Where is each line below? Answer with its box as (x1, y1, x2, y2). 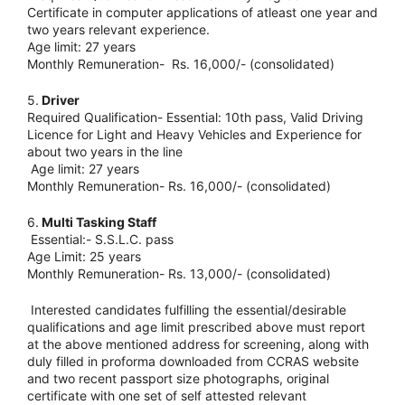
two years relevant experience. (27, 22, 210, 38)
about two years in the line (27, 144, 183, 160)
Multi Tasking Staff (39, 214, 159, 231)
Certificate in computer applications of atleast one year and (27, 5, 378, 21)
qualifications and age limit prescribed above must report (27, 319, 365, 335)
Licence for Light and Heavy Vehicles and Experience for (27, 127, 362, 143)
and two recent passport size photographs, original (27, 371, 329, 387)
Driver (39, 92, 80, 108)
